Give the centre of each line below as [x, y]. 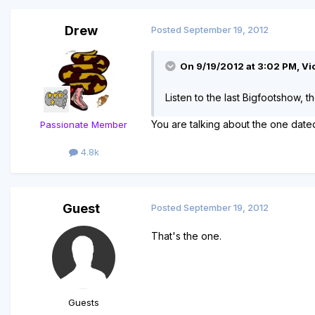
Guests [84, 303]
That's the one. [186, 236]
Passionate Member [84, 125]
